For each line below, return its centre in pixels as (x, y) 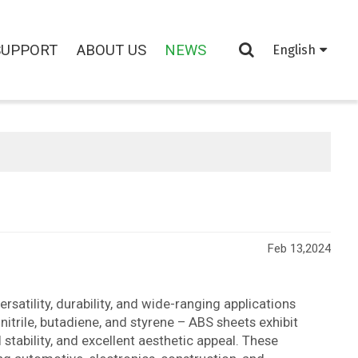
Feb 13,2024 (300, 249)
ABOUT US (111, 50)
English (294, 50)
